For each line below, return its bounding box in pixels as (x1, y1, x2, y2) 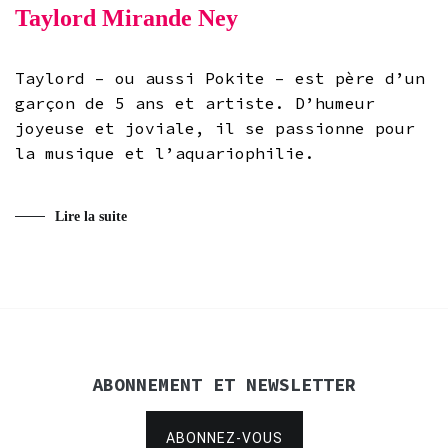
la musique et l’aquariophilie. (15, 143, 315, 164)
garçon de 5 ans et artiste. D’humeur (15, 93, 375, 114)
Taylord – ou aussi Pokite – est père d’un (15, 68, 425, 89)
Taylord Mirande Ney (15, 4, 238, 31)
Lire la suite (55, 209, 127, 225)
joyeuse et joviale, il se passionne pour (15, 118, 415, 139)
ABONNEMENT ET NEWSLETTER (92, 373, 356, 397)
